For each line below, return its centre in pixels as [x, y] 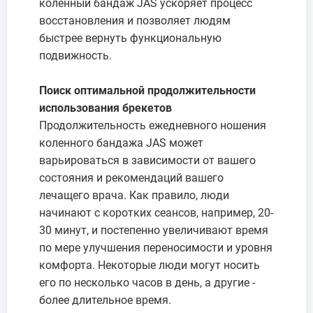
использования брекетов [105, 108]
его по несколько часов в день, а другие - [147, 282]
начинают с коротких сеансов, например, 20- [156, 212]
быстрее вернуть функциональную [130, 38]
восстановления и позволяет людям [135, 20]
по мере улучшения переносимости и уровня [156, 247]
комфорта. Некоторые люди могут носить [150, 265]
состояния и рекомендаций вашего [131, 177]
